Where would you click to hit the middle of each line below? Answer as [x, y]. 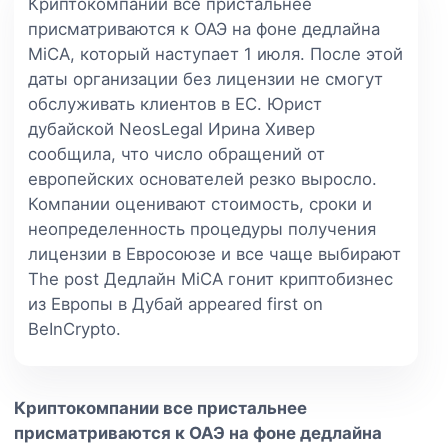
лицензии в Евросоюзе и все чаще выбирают [214, 253]
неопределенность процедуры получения [202, 228]
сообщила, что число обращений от [176, 153]
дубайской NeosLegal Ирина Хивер [171, 128]
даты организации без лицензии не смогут [205, 78]
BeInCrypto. [74, 328]
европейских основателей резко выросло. [202, 178]
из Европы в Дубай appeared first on [175, 303]
